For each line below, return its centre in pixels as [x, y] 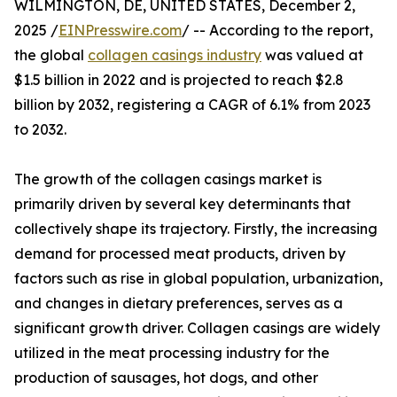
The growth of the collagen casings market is [168, 179]
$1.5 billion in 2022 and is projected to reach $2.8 [179, 80]
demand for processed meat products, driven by [180, 254]
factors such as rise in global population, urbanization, [198, 279]
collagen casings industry [175, 55]
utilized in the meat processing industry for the [172, 353]
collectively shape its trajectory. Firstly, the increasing [196, 229]
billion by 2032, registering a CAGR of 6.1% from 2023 [192, 105]
